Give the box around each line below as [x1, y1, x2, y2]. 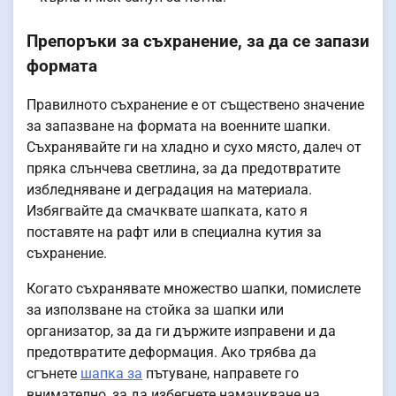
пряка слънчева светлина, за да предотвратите [27, 160, 340, 178]
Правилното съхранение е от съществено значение [27, 96, 364, 114]
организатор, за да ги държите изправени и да [27, 323, 336, 340]
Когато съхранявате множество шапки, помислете [27, 280, 361, 298]
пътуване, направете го [142, 365, 299, 383]
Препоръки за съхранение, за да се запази [27, 31, 369, 51]
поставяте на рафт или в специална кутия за [27, 224, 322, 241]
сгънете [27, 365, 80, 383]
